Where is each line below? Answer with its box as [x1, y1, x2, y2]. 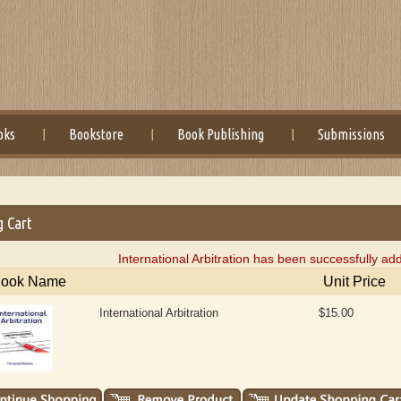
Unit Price [323, 274, 387, 289]
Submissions [318, 126, 386, 142]
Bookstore [69, 126, 124, 142]
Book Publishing [177, 126, 265, 142]
